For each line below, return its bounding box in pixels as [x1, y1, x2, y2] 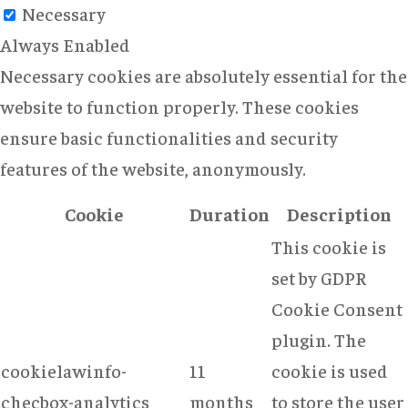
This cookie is [271, 234, 386, 258]
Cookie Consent [271, 296, 403, 320]
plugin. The [271, 327, 366, 351]
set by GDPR [271, 265, 366, 289]
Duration [189, 201, 270, 225]
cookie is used [271, 358, 388, 382]
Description [287, 201, 392, 225]
